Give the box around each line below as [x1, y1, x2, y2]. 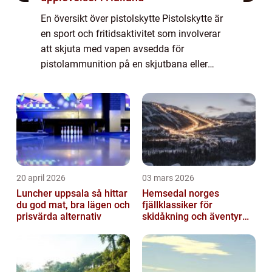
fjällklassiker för [142, 199, 212, 211]
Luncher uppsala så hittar [16, 187, 92, 199]
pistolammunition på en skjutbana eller [41, 58, 208, 70]
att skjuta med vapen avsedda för [41, 42, 184, 55]
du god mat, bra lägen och [16, 199, 130, 211]
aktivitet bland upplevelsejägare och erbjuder [41, 88, 231, 100]
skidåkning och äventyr [142, 210, 242, 222]
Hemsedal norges [142, 187, 189, 199]
